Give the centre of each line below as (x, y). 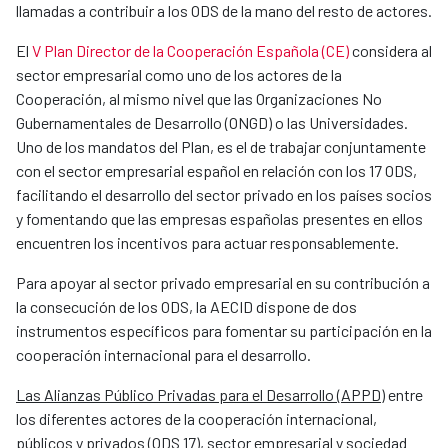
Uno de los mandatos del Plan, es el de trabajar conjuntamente (221, 147)
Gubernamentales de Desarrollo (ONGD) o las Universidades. (212, 123)
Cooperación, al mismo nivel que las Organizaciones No (199, 99)
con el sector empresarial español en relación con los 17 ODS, (216, 171)
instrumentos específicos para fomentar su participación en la (224, 331)
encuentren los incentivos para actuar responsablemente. (207, 243)
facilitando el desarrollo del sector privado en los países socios (224, 195)
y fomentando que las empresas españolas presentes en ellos (219, 219)
